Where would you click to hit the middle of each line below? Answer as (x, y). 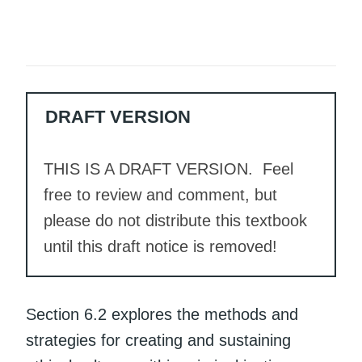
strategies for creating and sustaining (158, 340)
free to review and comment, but (160, 194)
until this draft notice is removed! (160, 246)
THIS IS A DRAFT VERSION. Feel (168, 168)
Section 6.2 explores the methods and (162, 314)
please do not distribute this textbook (175, 220)
